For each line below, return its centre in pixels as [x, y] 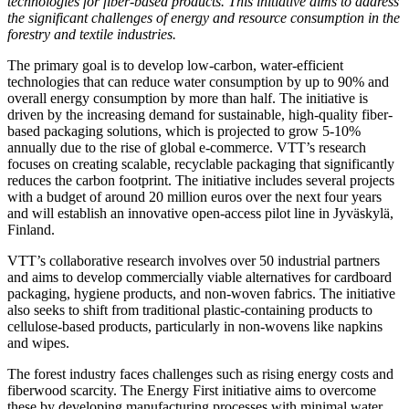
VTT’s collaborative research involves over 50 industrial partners [194, 261]
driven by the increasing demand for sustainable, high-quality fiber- [200, 115]
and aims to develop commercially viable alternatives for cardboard [199, 278]
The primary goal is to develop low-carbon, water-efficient [175, 66]
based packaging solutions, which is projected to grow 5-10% [184, 131]
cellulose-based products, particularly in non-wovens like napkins [195, 327]
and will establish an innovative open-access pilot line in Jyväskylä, [200, 214]
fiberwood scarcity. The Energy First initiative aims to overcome [192, 391]
